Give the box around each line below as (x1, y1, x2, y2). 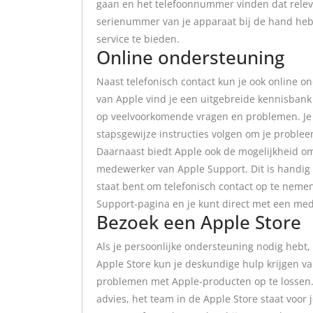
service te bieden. (96, 32, 180, 45)
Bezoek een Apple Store (96, 210, 301, 235)
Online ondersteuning (96, 45, 284, 70)
